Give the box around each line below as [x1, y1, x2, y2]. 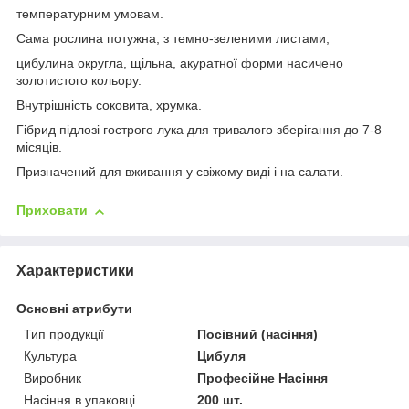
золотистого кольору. [16, 73, 142, 89]
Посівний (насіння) [197, 326, 319, 341]
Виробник [24, 370, 81, 385]
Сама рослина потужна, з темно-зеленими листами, [16, 31, 330, 47]
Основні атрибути [16, 300, 132, 316]
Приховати [16, 203, 88, 218]
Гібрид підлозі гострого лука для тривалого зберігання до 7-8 [16, 122, 382, 138]
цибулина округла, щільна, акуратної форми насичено [16, 56, 343, 71]
